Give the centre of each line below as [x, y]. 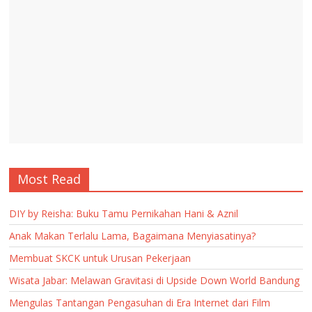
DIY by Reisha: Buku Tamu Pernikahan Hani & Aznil [124, 213]
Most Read [49, 179]
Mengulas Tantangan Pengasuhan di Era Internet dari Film [140, 302]
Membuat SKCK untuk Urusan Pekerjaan [100, 258]
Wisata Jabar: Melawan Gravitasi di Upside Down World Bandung [155, 280]
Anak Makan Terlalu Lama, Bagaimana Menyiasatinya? [133, 235]
